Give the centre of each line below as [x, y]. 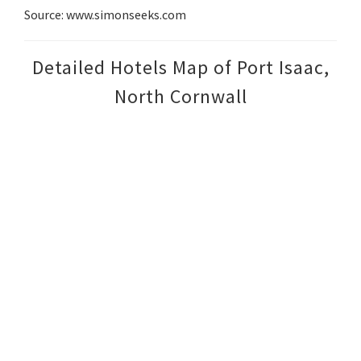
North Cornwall [180, 97]
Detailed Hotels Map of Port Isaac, [180, 68]
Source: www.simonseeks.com [105, 15]
